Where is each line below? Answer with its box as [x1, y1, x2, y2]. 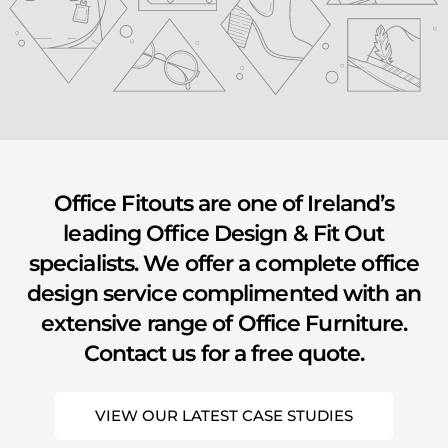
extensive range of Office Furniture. [40, 308, 408, 337]
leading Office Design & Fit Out [63, 218, 385, 247]
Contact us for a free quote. [83, 338, 365, 367]
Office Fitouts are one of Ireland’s [53, 188, 395, 217]
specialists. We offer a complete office [28, 248, 420, 277]
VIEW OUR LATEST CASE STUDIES [95, 405, 353, 425]
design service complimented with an [27, 278, 421, 307]
